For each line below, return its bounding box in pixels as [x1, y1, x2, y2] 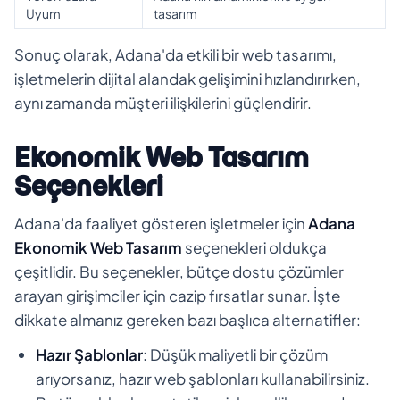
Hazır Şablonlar [36, 344, 143, 364]
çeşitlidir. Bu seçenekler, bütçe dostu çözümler [14, 261, 344, 281]
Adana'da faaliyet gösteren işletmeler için [14, 212, 308, 233]
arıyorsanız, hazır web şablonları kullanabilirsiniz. [36, 368, 370, 388]
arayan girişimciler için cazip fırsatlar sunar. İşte [14, 285, 340, 305]
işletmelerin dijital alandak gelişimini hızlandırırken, [14, 68, 361, 88]
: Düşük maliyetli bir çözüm [143, 344, 328, 364]
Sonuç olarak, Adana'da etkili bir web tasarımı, [14, 44, 337, 64]
